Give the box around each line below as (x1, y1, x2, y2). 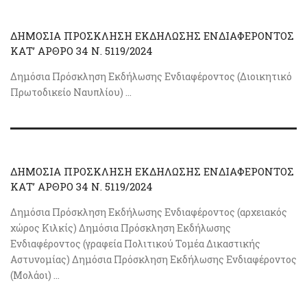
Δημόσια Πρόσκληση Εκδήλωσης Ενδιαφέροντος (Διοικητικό (10, 70, 292, 84)
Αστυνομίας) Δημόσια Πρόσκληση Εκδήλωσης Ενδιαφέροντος (10, 253, 297, 267)
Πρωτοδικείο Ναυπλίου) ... (10, 86, 132, 99)
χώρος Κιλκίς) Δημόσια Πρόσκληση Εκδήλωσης (10, 221, 231, 235)
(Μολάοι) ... (10, 269, 60, 282)
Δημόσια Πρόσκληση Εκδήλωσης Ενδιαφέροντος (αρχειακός (10, 206, 287, 219)
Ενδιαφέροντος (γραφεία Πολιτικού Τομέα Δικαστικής (10, 237, 260, 251)
